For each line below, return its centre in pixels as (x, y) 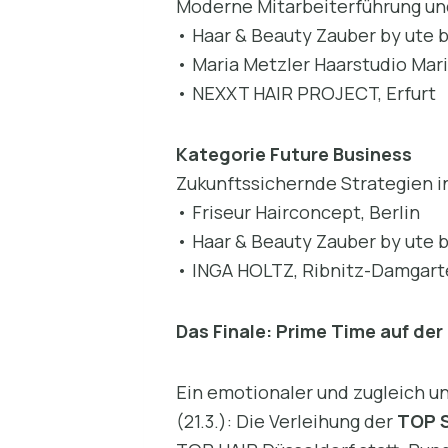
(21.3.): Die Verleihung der (286, 420)
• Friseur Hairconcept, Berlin (298, 211)
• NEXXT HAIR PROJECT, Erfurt (306, 92)
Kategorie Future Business (294, 153)
